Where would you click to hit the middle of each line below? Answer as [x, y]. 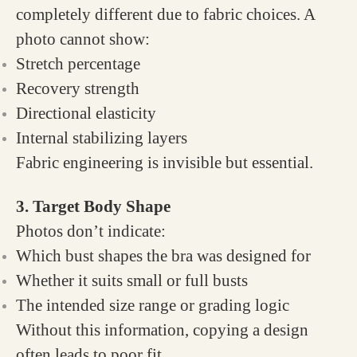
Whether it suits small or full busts [132, 280]
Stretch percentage [78, 64]
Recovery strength [78, 88]
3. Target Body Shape [93, 206]
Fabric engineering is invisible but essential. [165, 163]
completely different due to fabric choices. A [165, 14]
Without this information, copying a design [162, 330]
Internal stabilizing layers [102, 138]
